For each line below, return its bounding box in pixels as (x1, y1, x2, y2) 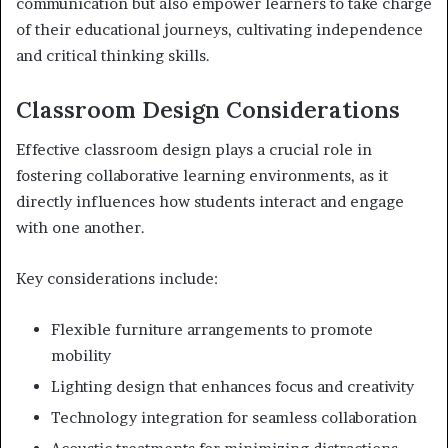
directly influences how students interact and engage (16, 192, 404, 212)
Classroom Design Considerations (16, 94, 400, 124)
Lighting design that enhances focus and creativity (51, 377, 414, 397)
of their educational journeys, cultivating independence (16, 19, 423, 39)
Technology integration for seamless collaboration (51, 408, 417, 428)
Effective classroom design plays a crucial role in (16, 140, 372, 160)
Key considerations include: (16, 269, 218, 289)
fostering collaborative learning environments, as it (16, 166, 388, 186)
